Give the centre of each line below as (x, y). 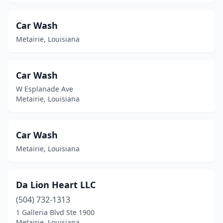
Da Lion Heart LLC (56, 185)
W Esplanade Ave (45, 89)
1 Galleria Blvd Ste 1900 (55, 212)
